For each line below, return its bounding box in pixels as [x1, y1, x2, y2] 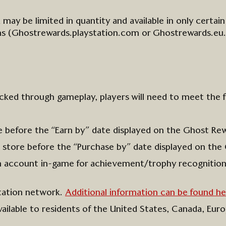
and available [110, 17, 166, 26]
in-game [38, 159, 74, 168]
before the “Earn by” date [5, 126, 113, 135]
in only [166, 17, 193, 26]
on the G [153, 126, 190, 135]
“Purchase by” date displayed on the [74, 143, 224, 152]
